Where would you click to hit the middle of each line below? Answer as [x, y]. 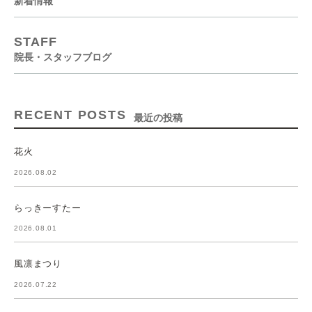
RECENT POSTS [70, 115]
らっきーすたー [48, 208]
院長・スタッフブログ [63, 57]
